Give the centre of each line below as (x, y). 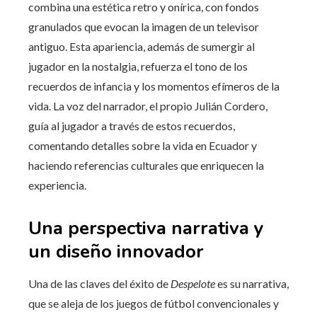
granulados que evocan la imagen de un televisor (144, 26)
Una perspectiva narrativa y (146, 228)
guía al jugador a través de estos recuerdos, (132, 125)
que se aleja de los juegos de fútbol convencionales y (154, 303)
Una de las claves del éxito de (99, 283)
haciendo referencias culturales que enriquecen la (146, 165)
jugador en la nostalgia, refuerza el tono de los (138, 66)
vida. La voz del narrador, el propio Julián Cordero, (148, 105)
